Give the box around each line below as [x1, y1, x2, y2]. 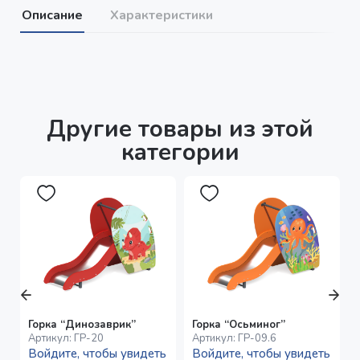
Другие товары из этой [47, 113, 313, 145]
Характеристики [110, 6, 214, 25]
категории [121, 137, 239, 169]
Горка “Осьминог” [191, 317, 285, 333]
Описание [22, 6, 84, 25]
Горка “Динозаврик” [28, 317, 137, 333]
